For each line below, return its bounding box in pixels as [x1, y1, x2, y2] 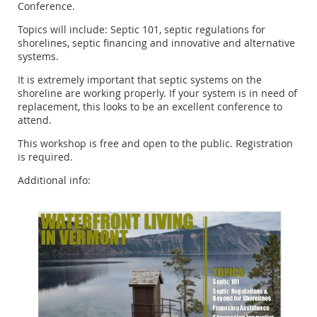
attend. [18, 113, 52, 127]
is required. [18, 150, 73, 164]
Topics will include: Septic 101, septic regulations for [18, 23, 265, 37]
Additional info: [18, 173, 91, 188]
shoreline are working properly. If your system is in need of [18, 86, 297, 100]
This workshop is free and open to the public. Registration [18, 137, 293, 151]
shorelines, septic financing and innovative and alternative [18, 36, 295, 50]
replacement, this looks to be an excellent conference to [18, 100, 282, 114]
